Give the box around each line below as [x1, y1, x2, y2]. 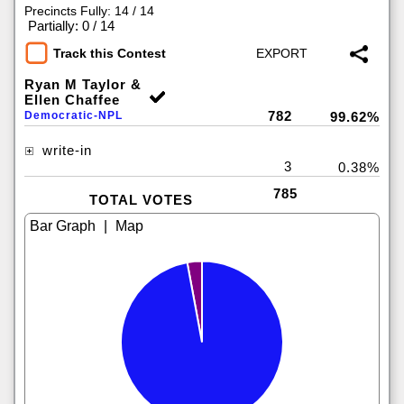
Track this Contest [53, 46, 166, 61]
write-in [38, 142, 92, 158]
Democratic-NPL [24, 109, 123, 122]
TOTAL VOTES [88, 192, 193, 207]
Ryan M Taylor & [24, 77, 142, 92]
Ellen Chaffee [24, 92, 120, 107]
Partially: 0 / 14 [28, 18, 115, 33]
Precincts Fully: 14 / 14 [24, 4, 154, 18]
